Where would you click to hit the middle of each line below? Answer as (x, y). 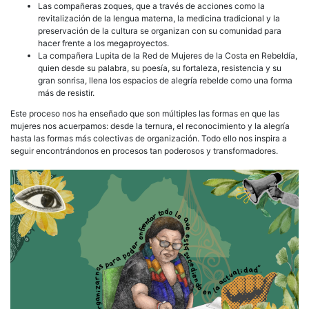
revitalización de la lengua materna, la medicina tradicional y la (159, 18)
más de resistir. (66, 92)
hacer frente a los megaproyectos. (103, 43)
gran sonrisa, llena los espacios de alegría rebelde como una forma (165, 80)
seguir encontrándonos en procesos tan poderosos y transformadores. (145, 150)
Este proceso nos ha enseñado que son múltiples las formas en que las (145, 113)
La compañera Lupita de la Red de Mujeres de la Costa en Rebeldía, (168, 55)
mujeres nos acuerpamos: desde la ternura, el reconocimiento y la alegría (150, 126)
